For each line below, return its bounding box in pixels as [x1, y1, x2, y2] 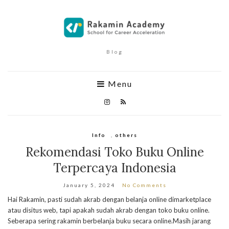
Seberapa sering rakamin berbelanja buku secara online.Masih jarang [8, 217, 211, 225]
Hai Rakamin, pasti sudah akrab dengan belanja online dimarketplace [8, 195, 211, 203]
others [114, 132, 138, 138]
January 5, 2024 [62, 182, 115, 188]
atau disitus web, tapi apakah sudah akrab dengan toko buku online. [8, 206, 210, 214]
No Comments [122, 182, 167, 188]
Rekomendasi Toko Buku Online [25, 144, 204, 160]
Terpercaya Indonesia [53, 160, 176, 176]
